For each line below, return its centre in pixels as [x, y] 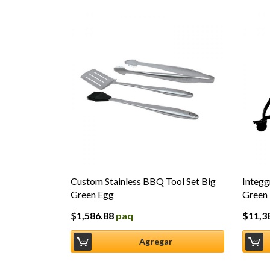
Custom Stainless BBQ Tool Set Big [143, 181]
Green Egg [92, 194]
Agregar [156, 241]
